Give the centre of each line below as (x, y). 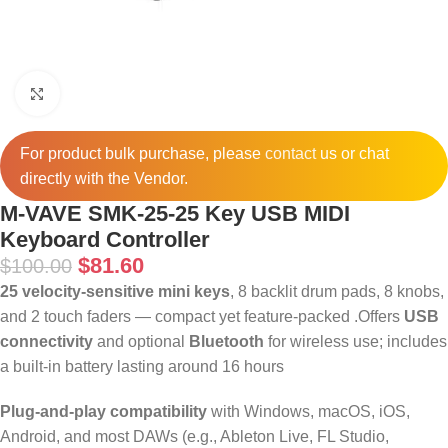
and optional (141, 341)
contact (290, 153)
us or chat (352, 153)
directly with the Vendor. (104, 178)
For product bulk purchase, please (142, 153)
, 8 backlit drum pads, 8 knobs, (337, 291)
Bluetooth (226, 341)
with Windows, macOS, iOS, (308, 411)
